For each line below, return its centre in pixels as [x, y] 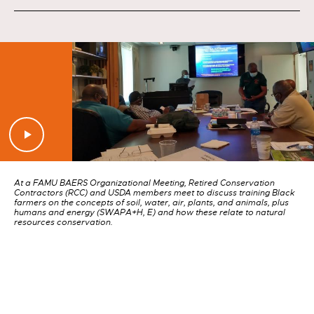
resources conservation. [63, 223]
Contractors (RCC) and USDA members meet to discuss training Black [155, 193]
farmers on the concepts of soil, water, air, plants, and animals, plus [151, 203]
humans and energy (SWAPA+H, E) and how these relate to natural [150, 213]
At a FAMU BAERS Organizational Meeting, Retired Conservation [144, 183]
